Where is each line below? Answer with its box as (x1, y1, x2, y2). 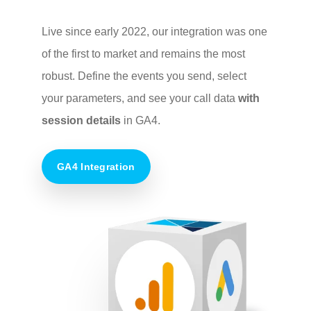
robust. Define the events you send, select (42, 70, 246, 83)
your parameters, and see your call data (42, 92, 238, 105)
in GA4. (121, 115, 160, 127)
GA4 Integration (57, 161, 135, 173)
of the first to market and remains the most (42, 48, 245, 60)
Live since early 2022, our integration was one (42, 26, 267, 38)
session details (42, 115, 121, 127)
